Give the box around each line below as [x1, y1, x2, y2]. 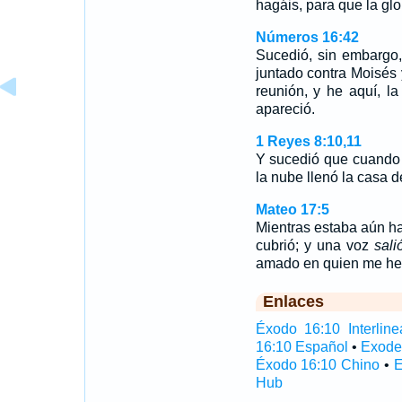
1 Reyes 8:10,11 [255, 134, 362, 149]
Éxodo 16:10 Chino [255, 357, 380, 372]
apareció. [255, 101, 315, 117]
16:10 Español [255, 339, 348, 354]
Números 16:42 [255, 30, 359, 45]
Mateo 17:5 [255, 202, 329, 217]
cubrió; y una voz [255, 238, 375, 253]
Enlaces [262, 293, 324, 310]
